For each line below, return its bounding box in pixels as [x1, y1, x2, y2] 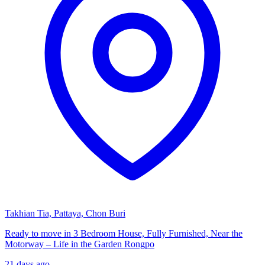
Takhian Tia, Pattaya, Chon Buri [5, 208, 125, 218]
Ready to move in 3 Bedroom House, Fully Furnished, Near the [5, 228, 243, 238]
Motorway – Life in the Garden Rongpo [5, 238, 154, 249]
